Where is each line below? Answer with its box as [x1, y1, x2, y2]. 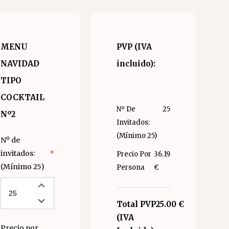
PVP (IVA [116, 42, 152, 52]
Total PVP [116, 199, 156, 209]
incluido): [116, 59, 155, 68]
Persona [116, 163, 145, 172]
